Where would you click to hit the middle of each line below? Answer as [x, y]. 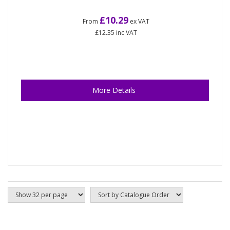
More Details [114, 90]
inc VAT [126, 33]
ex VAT [139, 22]
